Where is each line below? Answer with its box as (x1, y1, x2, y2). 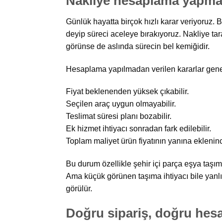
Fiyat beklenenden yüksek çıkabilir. (65, 87, 189, 96)
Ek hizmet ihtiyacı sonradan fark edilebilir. (65, 124, 211, 133)
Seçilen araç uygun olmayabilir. (65, 100, 176, 109)
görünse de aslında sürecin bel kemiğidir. (65, 42, 210, 51)
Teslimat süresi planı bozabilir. (65, 112, 171, 121)
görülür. (65, 184, 92, 193)
